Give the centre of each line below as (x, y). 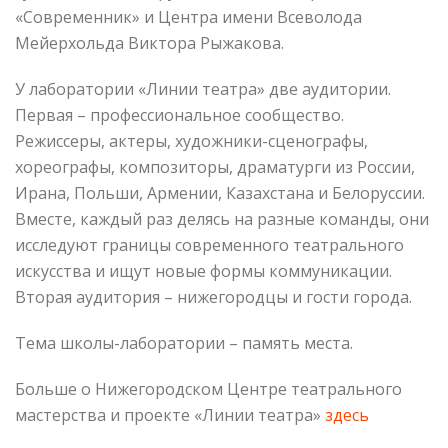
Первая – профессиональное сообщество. (179, 114)
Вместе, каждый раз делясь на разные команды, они (222, 218)
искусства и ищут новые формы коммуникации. (203, 270)
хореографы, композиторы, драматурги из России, (215, 166)
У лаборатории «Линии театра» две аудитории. (203, 88)
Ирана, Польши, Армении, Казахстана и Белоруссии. (220, 192)
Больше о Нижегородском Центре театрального (208, 388)
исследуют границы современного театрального (209, 244)
